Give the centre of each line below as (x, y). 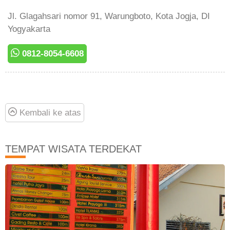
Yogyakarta (29, 29)
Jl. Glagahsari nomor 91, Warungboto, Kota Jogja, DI (109, 16)
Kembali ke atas (49, 112)
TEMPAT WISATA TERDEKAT (73, 149)
